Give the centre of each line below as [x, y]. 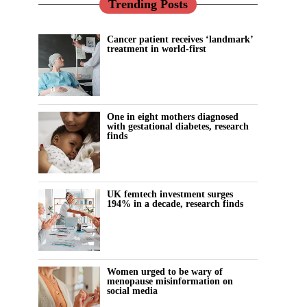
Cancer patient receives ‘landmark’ [180, 39]
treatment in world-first [157, 49]
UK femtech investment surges [170, 194]
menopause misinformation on [170, 281]
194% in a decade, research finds [175, 204]
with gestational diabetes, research [178, 126]
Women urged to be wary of [165, 272]
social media [132, 291]
